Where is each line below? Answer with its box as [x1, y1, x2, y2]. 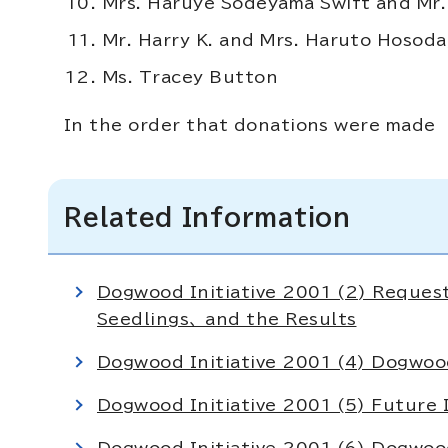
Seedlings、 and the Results [97, 311, 357, 327]
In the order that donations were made [64, 117, 436, 133]
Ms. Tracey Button [103, 69, 279, 85]
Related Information [64, 205, 351, 229]
